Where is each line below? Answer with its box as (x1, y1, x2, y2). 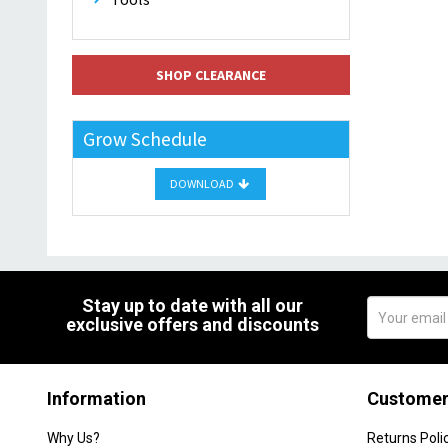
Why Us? (47, 430, 100, 446)
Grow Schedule (83, 127, 207, 151)
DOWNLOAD (170, 176, 237, 191)
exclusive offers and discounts (65, 314, 319, 335)
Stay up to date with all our (81, 295, 303, 316)
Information (47, 388, 146, 409)
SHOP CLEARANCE (155, 66, 266, 84)
